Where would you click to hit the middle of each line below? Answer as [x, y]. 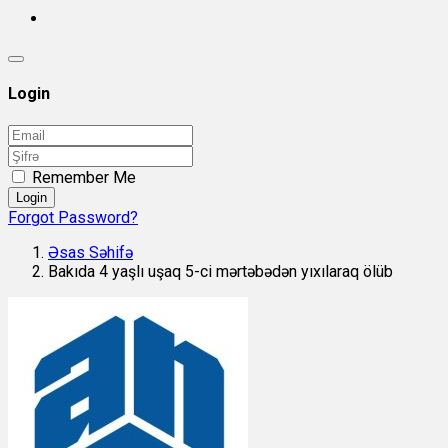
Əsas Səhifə [90, 252]
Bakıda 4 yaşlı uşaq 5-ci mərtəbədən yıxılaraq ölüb [220, 271]
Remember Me [84, 177]
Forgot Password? [73, 217]
